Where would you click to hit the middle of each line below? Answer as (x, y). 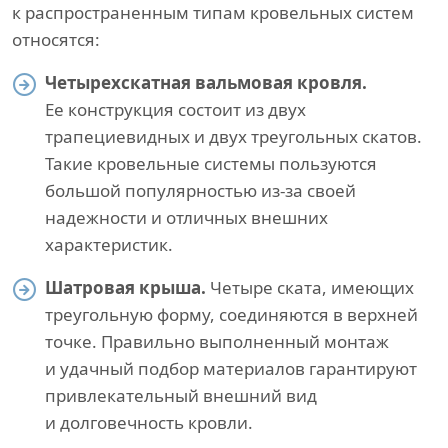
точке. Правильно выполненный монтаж (217, 341)
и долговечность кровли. (149, 422)
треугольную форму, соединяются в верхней (231, 314)
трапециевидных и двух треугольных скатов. (233, 136)
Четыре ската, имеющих (310, 287)
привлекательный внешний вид (181, 395)
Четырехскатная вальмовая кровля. (206, 82)
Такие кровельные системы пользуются (211, 163)
